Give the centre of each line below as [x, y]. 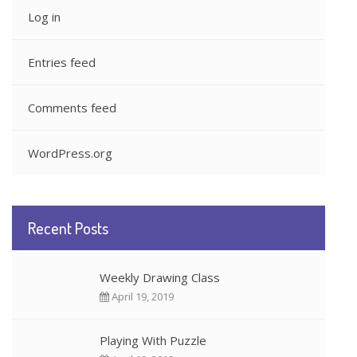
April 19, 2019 [141, 296]
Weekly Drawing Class [160, 277]
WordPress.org [70, 153]
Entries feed [62, 63]
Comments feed [72, 108]
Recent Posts [68, 228]
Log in [44, 17]
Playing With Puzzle [153, 340]
